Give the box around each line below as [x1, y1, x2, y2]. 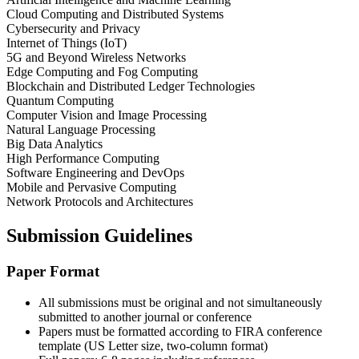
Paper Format [6, 262, 99, 280]
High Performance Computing [6, 151, 159, 166]
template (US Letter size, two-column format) [38, 338, 268, 353]
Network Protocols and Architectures [6, 195, 193, 209]
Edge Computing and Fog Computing [6, 65, 198, 79]
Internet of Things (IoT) [6, 36, 127, 50]
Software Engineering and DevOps [6, 166, 184, 180]
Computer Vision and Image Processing [6, 108, 207, 123]
